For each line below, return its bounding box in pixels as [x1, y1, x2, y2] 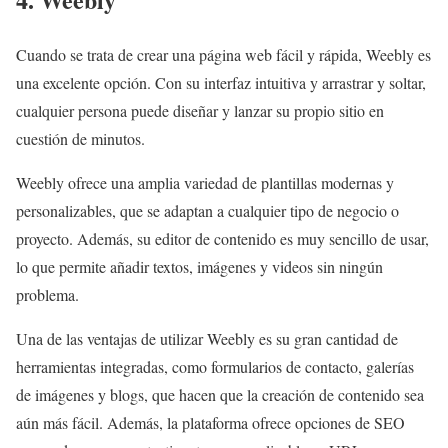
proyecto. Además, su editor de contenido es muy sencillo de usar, [16, 228, 429, 250]
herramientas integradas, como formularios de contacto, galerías [16, 356, 414, 378]
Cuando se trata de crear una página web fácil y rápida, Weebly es [16, 44, 431, 66]
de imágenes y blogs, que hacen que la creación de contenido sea [16, 384, 424, 406]
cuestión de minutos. [16, 128, 145, 150]
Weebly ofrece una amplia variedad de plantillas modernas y [16, 172, 394, 194]
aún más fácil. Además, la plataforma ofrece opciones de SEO [16, 412, 405, 434]
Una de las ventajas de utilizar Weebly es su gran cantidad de [16, 328, 398, 350]
